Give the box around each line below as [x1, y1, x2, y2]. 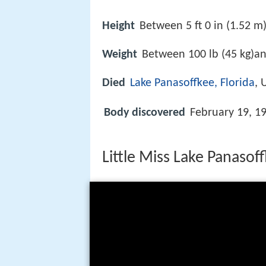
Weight [102, 48, 137, 61]
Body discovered [104, 107, 185, 119]
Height [102, 20, 135, 32]
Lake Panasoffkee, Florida [130, 77, 255, 89]
